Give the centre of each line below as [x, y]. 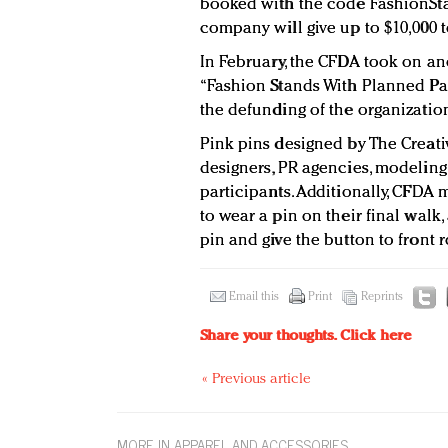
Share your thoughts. [269, 337]
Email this [253, 297]
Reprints [381, 297]
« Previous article [256, 380]
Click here [375, 337]
